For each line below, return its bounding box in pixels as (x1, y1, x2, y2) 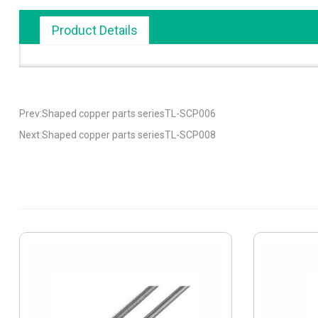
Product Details (52, 23, 138, 38)
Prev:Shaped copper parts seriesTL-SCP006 (19, 108, 216, 119)
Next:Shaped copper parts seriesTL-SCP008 (19, 129, 216, 141)
